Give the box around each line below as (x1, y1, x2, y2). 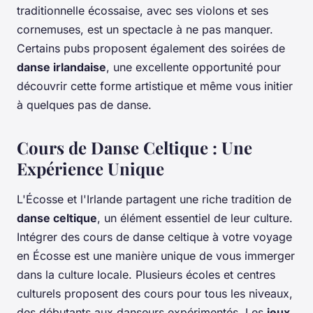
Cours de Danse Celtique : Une (17, 136, 252, 159)
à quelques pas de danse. (17, 97, 152, 112)
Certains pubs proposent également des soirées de (17, 41, 285, 55)
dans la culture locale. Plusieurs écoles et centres (17, 267, 275, 282)
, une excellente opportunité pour (106, 59, 281, 74)
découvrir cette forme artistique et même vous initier (17, 78, 293, 93)
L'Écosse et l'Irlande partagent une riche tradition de (17, 191, 291, 206)
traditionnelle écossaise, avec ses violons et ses (17, 3, 268, 17)
